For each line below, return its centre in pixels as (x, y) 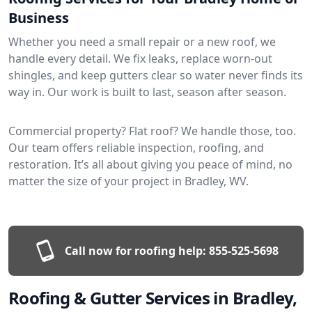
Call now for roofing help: (135, 250)
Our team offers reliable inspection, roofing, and (136, 147)
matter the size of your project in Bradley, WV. (128, 181)
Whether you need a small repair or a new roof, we (142, 41)
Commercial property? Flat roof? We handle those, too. (152, 131)
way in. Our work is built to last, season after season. (147, 92)
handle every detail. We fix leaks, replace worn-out (140, 58)
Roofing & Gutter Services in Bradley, (153, 297)
